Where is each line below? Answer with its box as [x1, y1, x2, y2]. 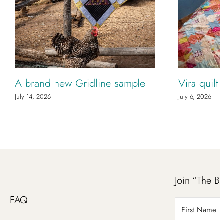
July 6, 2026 [178, 91, 211, 101]
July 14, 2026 [15, 91, 51, 101]
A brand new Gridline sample [15, 75, 145, 91]
